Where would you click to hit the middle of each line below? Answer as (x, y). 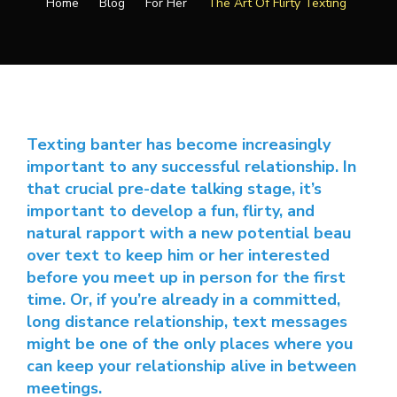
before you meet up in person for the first (186, 278)
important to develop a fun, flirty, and (171, 211)
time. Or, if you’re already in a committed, (183, 300)
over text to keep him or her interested (178, 256)
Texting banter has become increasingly (179, 145)
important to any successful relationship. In (191, 167)
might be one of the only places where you (190, 344)
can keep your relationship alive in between (191, 366)
